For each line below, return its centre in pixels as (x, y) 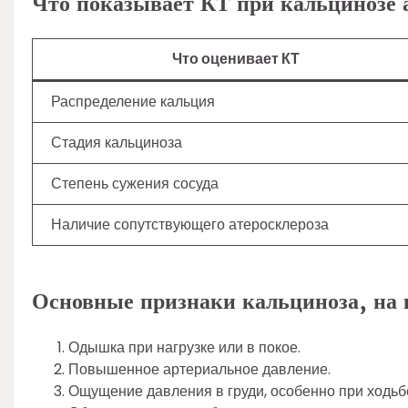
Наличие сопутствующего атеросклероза (190, 225)
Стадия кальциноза (117, 143)
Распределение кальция (133, 102)
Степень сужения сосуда (135, 184)
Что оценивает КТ (235, 59)
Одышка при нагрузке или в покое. (184, 348)
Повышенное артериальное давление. (199, 370)
